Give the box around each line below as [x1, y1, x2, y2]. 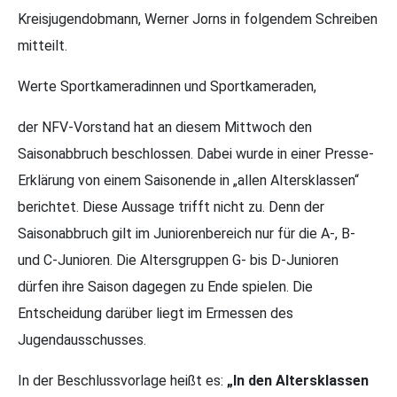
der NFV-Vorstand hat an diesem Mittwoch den [18, 119, 312, 136]
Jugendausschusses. [18, 331, 146, 349]
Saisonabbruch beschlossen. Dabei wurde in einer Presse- [18, 145, 374, 163]
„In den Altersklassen [227, 372, 369, 390]
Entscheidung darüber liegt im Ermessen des [18, 305, 293, 323]
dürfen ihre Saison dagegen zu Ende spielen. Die [18, 278, 313, 296]
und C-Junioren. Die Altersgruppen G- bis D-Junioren [18, 252, 339, 269]
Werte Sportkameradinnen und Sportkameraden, [18, 78, 316, 96]
